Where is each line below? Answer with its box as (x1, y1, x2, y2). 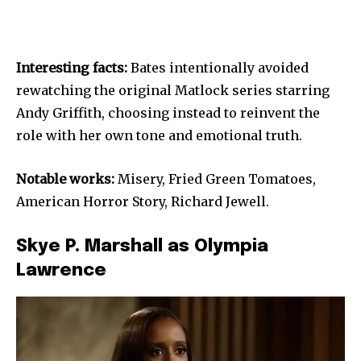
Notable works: (16, 170, 114, 187)
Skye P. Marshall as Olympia (16, 237, 268, 255)
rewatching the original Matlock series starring (16, 81, 330, 98)
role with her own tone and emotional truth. (16, 127, 302, 143)
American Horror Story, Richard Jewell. (16, 193, 269, 210)
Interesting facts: (16, 59, 127, 76)
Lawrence (16, 261, 106, 280)
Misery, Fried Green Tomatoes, (114, 170, 316, 187)
